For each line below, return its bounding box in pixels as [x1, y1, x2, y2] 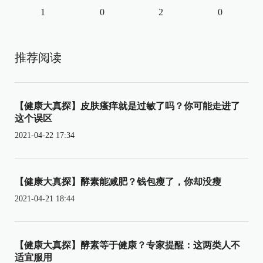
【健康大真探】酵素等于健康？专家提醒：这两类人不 [15, 240, 240, 251]
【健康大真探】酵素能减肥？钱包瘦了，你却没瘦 [15, 177, 221, 187]
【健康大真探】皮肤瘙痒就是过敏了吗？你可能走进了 [15, 101, 240, 112]
